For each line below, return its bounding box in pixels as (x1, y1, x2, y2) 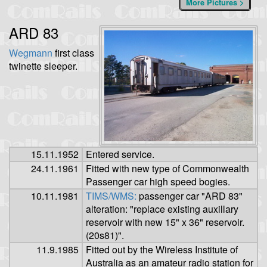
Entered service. (86, 147, 154, 162)
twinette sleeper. (9, 58, 77, 73)
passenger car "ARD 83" (136, 189, 243, 203)
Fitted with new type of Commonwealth (86, 162, 249, 176)
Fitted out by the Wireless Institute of (86, 243, 238, 257)
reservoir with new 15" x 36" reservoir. (86, 215, 244, 229)
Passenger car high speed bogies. (86, 175, 230, 189)
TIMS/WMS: (86, 189, 136, 203)
